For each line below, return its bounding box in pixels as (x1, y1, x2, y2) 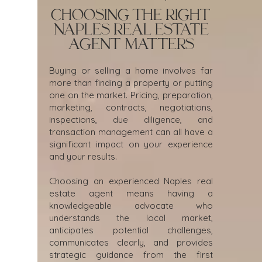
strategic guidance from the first (49, 249, 213, 260)
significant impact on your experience (49, 139, 213, 150)
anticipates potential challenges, (49, 225, 213, 236)
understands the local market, (49, 212, 213, 223)
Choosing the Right (51, 7, 211, 23)
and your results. (49, 151, 117, 162)
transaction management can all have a (49, 126, 213, 137)
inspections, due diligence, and (49, 114, 213, 125)
